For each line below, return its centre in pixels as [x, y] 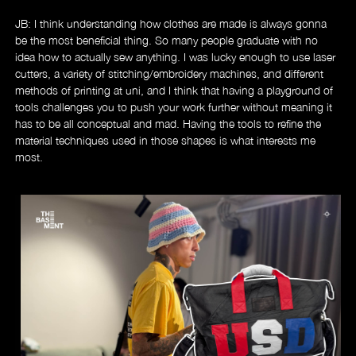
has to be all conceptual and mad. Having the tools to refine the [168, 124]
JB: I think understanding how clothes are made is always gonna [171, 24]
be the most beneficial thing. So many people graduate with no [167, 41]
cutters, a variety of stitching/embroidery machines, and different [170, 74]
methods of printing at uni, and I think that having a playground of [174, 91]
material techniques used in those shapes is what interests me [166, 141]
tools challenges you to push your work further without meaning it [174, 107]
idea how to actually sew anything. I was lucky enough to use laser [176, 57]
